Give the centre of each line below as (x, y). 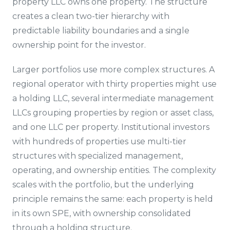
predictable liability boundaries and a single (101, 31)
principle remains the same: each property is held (113, 199)
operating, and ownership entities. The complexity (114, 170)
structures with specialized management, (98, 156)
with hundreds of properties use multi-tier (99, 141)
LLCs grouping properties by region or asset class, (113, 113)
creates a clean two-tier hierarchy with (91, 16)
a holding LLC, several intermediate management (113, 98)
